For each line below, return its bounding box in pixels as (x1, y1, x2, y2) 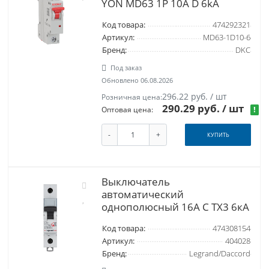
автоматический (101, 187, 184, 201)
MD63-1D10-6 (202, 32, 250, 43)
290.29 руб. (162, 101, 223, 116)
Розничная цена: (101, 92, 162, 103)
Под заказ (110, 63, 142, 73)
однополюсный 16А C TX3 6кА (101, 199, 249, 214)
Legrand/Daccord (189, 248, 250, 259)
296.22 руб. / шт (162, 91, 228, 103)
